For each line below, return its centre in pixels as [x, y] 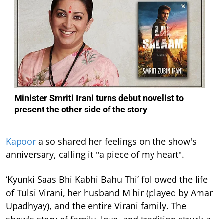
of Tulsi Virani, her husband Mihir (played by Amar [109, 193]
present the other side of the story [81, 109]
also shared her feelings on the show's [116, 141]
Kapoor [21, 141]
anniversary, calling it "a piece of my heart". [95, 154]
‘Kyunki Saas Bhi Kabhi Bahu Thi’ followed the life [107, 179]
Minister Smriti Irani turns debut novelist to [99, 98]
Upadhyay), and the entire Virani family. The [96, 206]
